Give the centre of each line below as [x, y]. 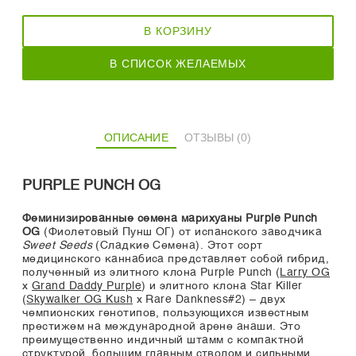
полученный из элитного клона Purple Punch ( [151, 273]
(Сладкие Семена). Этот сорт [177, 246]
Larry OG [305, 273]
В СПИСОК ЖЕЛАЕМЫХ [178, 64]
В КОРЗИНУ [178, 31]
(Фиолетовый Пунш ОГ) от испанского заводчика [181, 232]
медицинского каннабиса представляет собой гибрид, [176, 259]
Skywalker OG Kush [80, 300]
